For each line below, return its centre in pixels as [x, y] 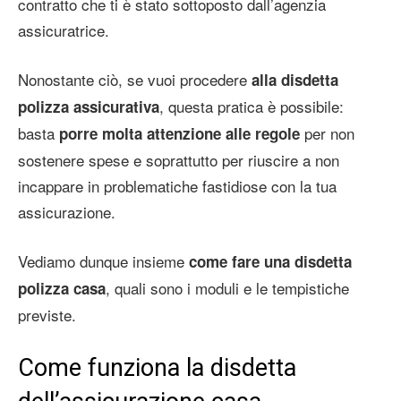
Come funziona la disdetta [157, 367]
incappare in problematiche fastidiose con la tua [177, 185]
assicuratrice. [64, 30]
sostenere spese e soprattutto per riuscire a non [179, 159]
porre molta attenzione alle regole [179, 133]
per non [327, 132]
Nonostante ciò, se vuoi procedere [135, 79]
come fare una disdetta [270, 261]
